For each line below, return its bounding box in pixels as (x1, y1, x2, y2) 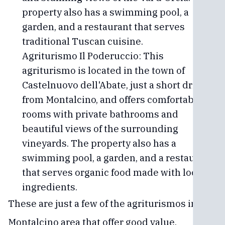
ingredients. (22, 181, 77, 193)
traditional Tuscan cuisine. (22, 35, 143, 47)
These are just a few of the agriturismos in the (8, 197, 214, 209)
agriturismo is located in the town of (22, 64, 185, 76)
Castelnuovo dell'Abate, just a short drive (22, 79, 206, 91)
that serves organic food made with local (22, 166, 204, 178)
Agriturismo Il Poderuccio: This (22, 50, 164, 62)
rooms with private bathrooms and (22, 108, 178, 120)
